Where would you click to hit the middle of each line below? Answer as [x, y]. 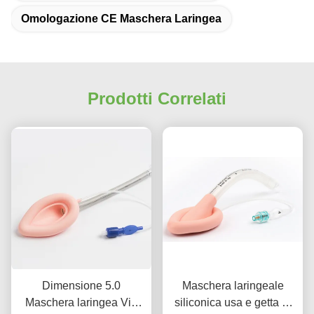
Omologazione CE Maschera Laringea [121, 19]
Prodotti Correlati [157, 99]
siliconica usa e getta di [233, 302]
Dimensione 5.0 [81, 285]
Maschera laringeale [233, 285]
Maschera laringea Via [81, 302]
